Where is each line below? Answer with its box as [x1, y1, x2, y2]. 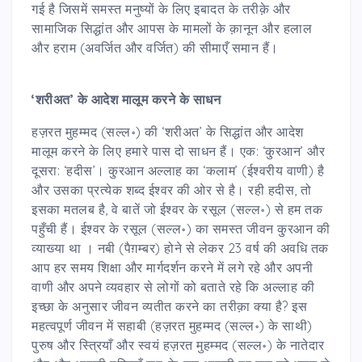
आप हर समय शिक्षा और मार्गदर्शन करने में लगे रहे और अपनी [32, 259, 313, 276]
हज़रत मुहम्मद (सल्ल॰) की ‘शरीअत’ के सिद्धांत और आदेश [32, 123, 304, 140]
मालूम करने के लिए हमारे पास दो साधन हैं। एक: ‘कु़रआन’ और [32, 142, 325, 159]
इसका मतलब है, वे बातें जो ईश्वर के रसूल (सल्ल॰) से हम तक [32, 200, 322, 217]
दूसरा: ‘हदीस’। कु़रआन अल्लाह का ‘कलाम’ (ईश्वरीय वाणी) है [32, 162, 324, 179]
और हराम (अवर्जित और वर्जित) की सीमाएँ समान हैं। [32, 39, 279, 56]
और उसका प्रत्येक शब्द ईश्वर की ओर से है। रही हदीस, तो [32, 181, 312, 198]
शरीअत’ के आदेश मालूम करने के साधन [35, 90, 221, 107]
